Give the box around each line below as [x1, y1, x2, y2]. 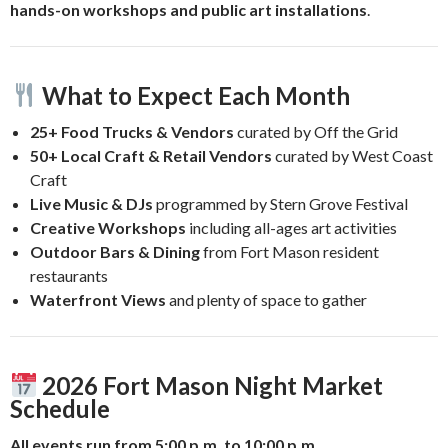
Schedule [10, 394, 110, 424]
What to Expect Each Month [37, 80, 351, 110]
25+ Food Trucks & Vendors [30, 121, 234, 141]
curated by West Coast [272, 145, 433, 165]
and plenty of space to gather [166, 289, 367, 309]
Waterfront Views [30, 289, 166, 309]
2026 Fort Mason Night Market [37, 370, 384, 400]
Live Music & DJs [30, 193, 153, 213]
